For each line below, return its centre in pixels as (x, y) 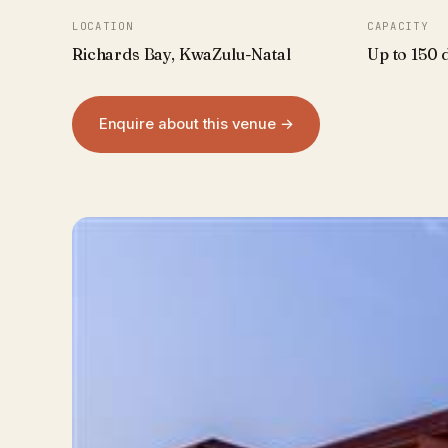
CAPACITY (398, 25)
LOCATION (103, 25)
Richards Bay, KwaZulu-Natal (181, 54)
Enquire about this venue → (196, 124)
